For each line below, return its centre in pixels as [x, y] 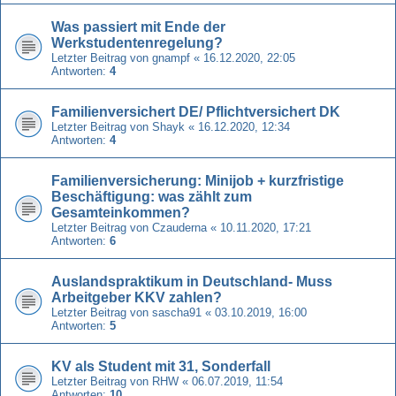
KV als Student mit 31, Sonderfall [161, 366]
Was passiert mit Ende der [138, 27]
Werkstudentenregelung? [137, 42]
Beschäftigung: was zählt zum [152, 196]
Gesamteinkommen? [121, 212]
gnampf [171, 57]
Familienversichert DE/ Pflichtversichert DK [196, 111]
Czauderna [179, 227]
